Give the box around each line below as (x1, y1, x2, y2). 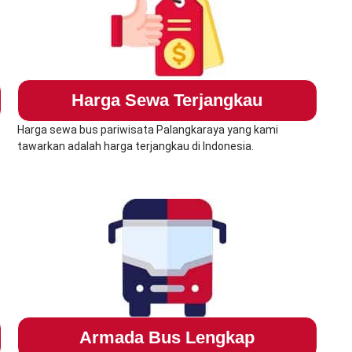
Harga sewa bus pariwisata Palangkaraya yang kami (16, 123, 278, 137)
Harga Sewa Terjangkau (71, 90, 263, 111)
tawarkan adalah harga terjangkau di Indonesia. (16, 140, 254, 153)
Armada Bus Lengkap (79, 328, 255, 348)
